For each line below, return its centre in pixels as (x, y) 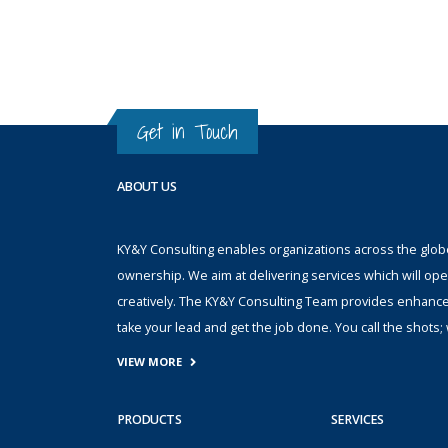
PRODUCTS (149, 420)
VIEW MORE (149, 362)
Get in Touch (187, 131)
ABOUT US (146, 187)
